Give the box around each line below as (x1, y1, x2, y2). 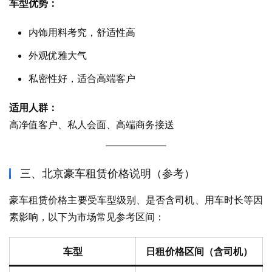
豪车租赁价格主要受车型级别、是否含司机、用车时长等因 (9, 194, 263, 206)
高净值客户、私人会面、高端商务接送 (9, 118, 174, 131)
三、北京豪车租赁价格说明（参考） (20, 167, 195, 180)
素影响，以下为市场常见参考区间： (9, 211, 165, 223)
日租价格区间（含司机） (146, 245, 253, 258)
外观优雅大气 (29, 49, 87, 62)
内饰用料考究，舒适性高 (29, 26, 135, 39)
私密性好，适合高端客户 (29, 72, 135, 85)
